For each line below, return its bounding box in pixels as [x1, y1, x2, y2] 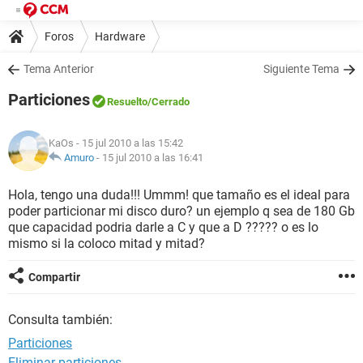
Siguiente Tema [263, 62, 340, 75]
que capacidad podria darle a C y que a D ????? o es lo [8, 220, 318, 235]
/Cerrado [147, 96, 190, 108]
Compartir [28, 271, 80, 284]
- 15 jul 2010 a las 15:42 [74, 137, 183, 149]
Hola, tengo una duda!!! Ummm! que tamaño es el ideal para [8, 187, 350, 203]
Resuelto [107, 96, 147, 108]
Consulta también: [8, 312, 113, 327]
